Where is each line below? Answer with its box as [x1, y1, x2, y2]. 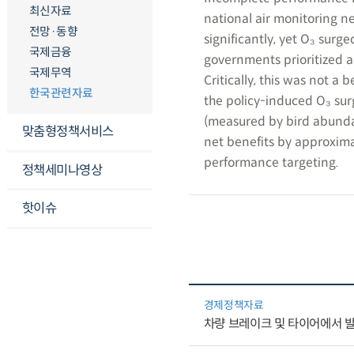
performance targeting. [203, 154, 339, 170]
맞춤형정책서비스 [21, 122, 114, 140]
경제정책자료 [203, 299, 264, 313]
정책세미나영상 [21, 161, 103, 179]
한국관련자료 [28, 86, 93, 101]
